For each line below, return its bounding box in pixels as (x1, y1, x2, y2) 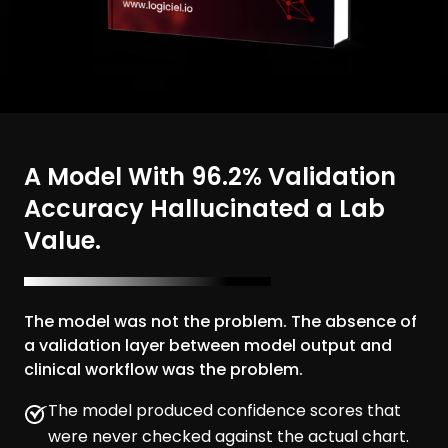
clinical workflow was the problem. (24, 358, 303, 382)
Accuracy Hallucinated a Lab (24, 192, 385, 226)
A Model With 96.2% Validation (24, 160, 396, 194)
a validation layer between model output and (24, 334, 392, 358)
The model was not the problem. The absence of (24, 310, 417, 334)
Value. (24, 224, 101, 258)
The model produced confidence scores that (48, 399, 401, 423)
